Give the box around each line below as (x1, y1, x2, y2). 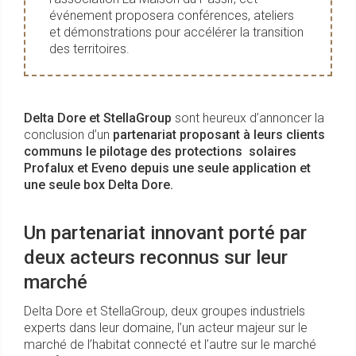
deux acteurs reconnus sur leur (24, 246, 288, 269)
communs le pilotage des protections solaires (24, 144, 296, 160)
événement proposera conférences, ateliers (49, 8, 294, 24)
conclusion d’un (24, 127, 113, 143)
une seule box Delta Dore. (24, 177, 173, 193)
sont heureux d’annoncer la (172, 110, 324, 126)
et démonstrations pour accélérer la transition (49, 25, 304, 41)
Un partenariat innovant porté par (24, 222, 307, 245)
